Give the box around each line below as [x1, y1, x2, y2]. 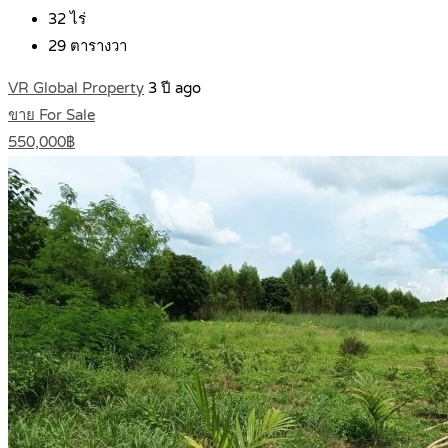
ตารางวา [66, 37, 127, 56]
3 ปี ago [148, 79, 201, 98]
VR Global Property [8, 79, 144, 98]
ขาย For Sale [8, 106, 95, 125]
